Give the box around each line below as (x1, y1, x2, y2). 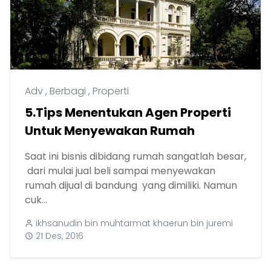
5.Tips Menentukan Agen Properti (25, 104, 231, 122)
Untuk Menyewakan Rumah (25, 122, 195, 140)
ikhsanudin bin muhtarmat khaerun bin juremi (36, 217, 233, 230)
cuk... (25, 193, 47, 207)
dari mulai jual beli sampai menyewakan (25, 164, 215, 178)
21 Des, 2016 (36, 230, 83, 243)
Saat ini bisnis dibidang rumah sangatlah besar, (25, 149, 246, 164)
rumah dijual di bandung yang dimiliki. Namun (25, 178, 237, 193)
